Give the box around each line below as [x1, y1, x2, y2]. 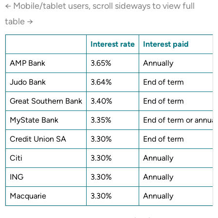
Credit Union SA [10, 134, 66, 144]
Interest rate [91, 39, 135, 49]
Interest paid [143, 39, 189, 49]
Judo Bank [10, 77, 46, 87]
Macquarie [10, 191, 46, 200]
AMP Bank [10, 58, 45, 68]
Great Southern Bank [10, 96, 82, 106]
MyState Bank [10, 115, 58, 125]
